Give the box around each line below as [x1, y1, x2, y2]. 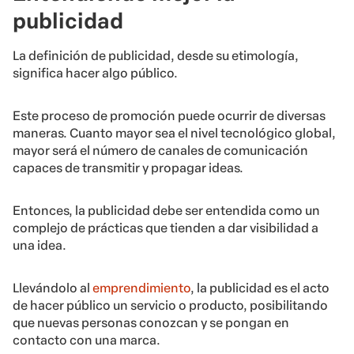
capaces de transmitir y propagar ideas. [13, 160, 243, 176]
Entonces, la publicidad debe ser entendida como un [13, 203, 320, 219]
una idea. [13, 238, 66, 254]
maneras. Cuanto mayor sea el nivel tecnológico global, [13, 126, 336, 141]
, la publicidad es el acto [190, 281, 330, 296]
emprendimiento [92, 281, 190, 296]
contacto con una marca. [13, 333, 160, 348]
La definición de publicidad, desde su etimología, [13, 48, 299, 64]
